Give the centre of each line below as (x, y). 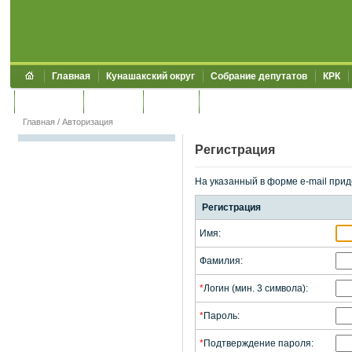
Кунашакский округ (150, 76)
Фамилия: (221, 261)
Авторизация (88, 122)
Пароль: (222, 316)
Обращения (49, 101)
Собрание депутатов (259, 76)
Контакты (113, 101)
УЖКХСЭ (171, 101)
